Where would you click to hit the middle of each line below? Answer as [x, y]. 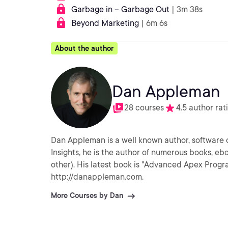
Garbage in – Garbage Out [120, 9]
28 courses [144, 107]
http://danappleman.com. [97, 177]
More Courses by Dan [87, 196]
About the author [84, 48]
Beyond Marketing [105, 23]
